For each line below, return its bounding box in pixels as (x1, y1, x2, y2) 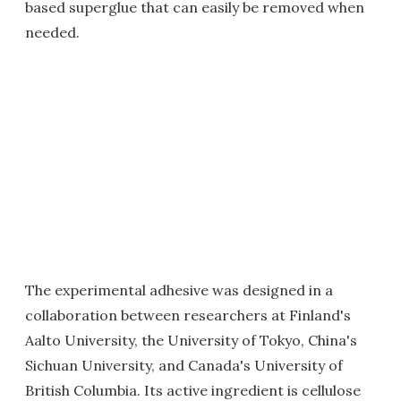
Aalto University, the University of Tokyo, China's (25, 331, 357, 349)
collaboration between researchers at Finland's (25, 306, 351, 324)
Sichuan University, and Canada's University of (25, 356, 343, 374)
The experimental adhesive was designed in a (25, 281, 333, 299)
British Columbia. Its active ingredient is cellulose (25, 381, 361, 399)
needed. (25, 23, 80, 41)
